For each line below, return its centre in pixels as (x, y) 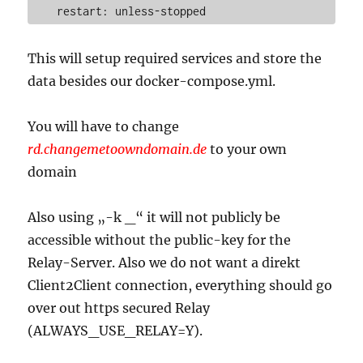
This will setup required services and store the (175, 58)
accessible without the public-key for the (160, 239)
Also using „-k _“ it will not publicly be (154, 217)
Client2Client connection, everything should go (180, 285)
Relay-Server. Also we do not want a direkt (164, 262)
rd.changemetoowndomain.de (117, 149)
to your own (247, 149)
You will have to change (104, 126)
